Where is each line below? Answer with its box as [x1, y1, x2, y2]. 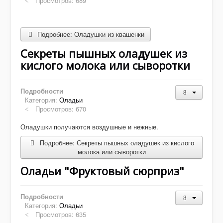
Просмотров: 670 [35, 104, 87, 113]
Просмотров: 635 [35, 209, 87, 219]
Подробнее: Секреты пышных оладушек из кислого [37, 137, 194, 147]
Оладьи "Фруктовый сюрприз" [20, 163, 184, 178]
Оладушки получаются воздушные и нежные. [20, 121, 158, 131]
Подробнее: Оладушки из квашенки [35, 29, 145, 39]
